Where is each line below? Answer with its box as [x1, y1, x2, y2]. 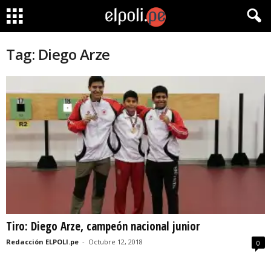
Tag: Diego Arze [6, 44, 110, 64]
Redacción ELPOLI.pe [6, 237, 79, 247]
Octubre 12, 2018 [88, 237, 143, 247]
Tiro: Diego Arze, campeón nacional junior [6, 218, 200, 235]
